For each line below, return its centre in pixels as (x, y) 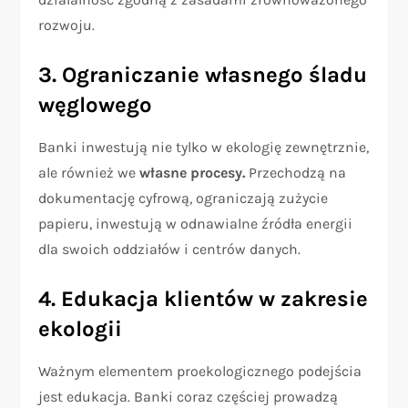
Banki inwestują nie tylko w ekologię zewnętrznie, (204, 148)
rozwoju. (67, 25)
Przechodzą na (296, 173)
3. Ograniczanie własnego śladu (203, 75)
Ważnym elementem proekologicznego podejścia (200, 372)
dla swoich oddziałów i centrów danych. (170, 250)
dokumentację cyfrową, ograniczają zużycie (184, 199)
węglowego (96, 105)
